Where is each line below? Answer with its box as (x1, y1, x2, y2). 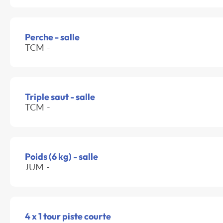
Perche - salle (25, 31, 80, 43)
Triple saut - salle (25, 91, 95, 103)
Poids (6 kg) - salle (25, 151, 98, 163)
